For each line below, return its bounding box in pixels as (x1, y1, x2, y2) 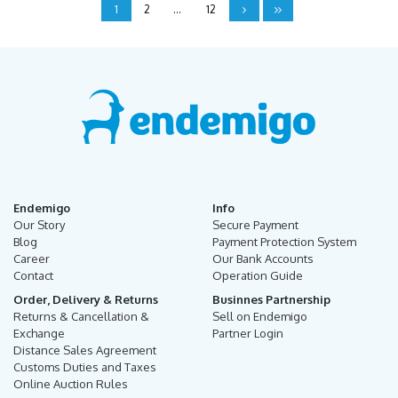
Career (13, 251, 50, 267)
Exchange (13, 326, 65, 341)
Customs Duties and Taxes (13, 360, 156, 375)
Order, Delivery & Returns (13, 292, 158, 307)
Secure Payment (212, 218, 298, 233)
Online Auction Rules (13, 377, 128, 392)
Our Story (13, 218, 65, 233)
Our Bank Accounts (212, 251, 314, 267)
